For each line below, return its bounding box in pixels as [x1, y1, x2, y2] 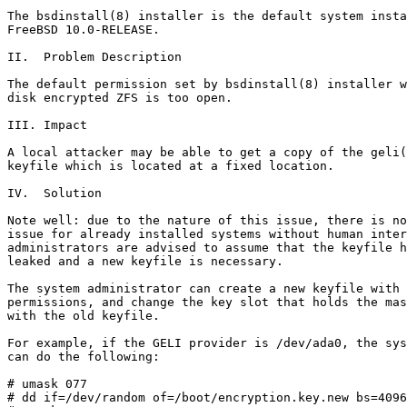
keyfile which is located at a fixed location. [7, 159, 334, 173]
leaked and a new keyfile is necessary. [7, 254, 283, 268]
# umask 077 [7, 377, 87, 391]
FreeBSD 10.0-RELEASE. [7, 23, 160, 36]
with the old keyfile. [7, 309, 160, 323]
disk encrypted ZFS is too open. [7, 91, 233, 104]
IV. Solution [7, 186, 102, 200]
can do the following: [7, 350, 160, 363]
